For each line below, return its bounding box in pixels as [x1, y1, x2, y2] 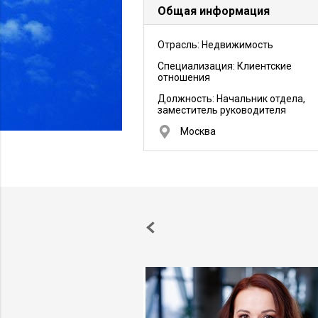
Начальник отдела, [216, 93, 305, 104]
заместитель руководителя [158, 104, 286, 116]
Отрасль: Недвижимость [158, 39, 273, 50]
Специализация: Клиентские [158, 60, 292, 72]
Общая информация [158, 4, 270, 18]
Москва [180, 126, 216, 137]
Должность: [158, 93, 216, 104]
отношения [158, 72, 210, 83]
